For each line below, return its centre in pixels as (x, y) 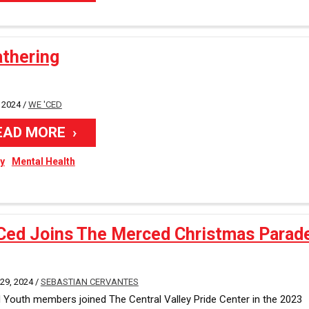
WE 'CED (45, 104)
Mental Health (43, 161)
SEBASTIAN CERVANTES (89, 281)
